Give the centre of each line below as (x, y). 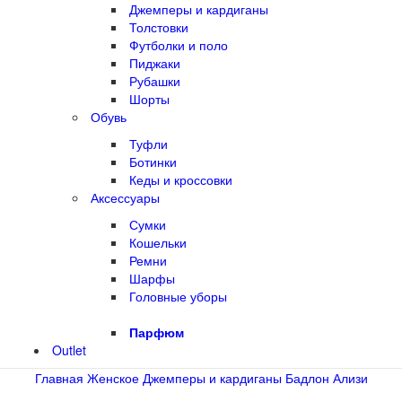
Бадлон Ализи (326, 378)
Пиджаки (155, 63)
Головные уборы (178, 297)
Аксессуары (125, 198)
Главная (59, 378)
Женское (113, 378)
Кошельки (158, 243)
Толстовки (159, 27)
